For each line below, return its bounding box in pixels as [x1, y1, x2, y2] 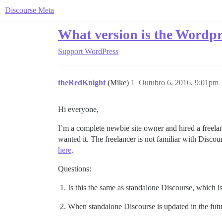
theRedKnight [58, 78, 106, 87]
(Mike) [108, 78, 131, 87]
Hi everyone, [58, 105, 99, 113]
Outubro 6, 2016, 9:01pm [139, 78, 219, 87]
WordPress [85, 47, 118, 55]
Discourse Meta [5, 6, 54, 14]
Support [58, 47, 83, 55]
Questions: [58, 165, 91, 173]
